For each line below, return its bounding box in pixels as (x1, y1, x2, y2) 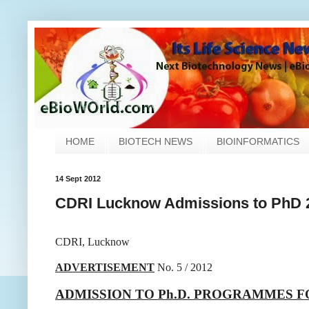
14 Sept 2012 (55, 175, 101, 183)
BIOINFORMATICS (217, 136, 299, 147)
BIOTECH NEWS (119, 136, 192, 147)
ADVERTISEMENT (55, 261, 154, 273)
